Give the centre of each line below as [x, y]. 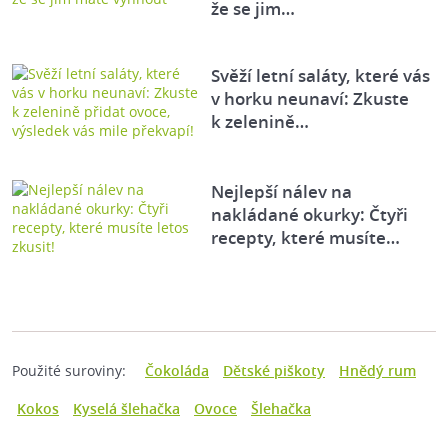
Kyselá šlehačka [126, 409]
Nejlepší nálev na [282, 192]
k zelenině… [260, 122]
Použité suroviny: [69, 371]
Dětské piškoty [274, 371]
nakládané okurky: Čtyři [310, 215]
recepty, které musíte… [306, 238]
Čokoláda [177, 371]
